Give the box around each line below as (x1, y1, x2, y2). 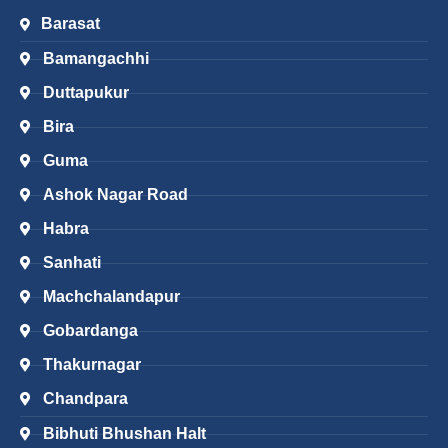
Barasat (41, 15, 101, 33)
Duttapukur (42, 84, 129, 102)
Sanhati (42, 254, 101, 272)
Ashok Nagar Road (42, 186, 188, 204)
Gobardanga (42, 322, 138, 340)
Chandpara (42, 390, 128, 408)
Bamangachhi (42, 50, 149, 68)
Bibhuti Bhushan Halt (42, 425, 206, 443)
